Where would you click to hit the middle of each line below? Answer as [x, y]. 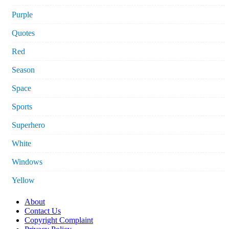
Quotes [23, 33]
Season [23, 70]
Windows [27, 162]
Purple [22, 15]
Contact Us [43, 211]
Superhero [28, 125]
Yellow [23, 180]
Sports [22, 107]
